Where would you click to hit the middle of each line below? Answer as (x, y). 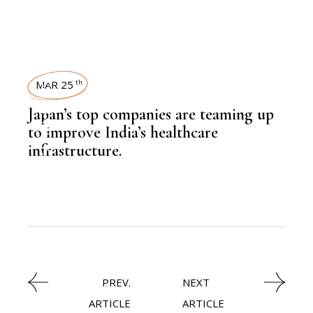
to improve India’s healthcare (123, 132)
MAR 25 (55, 84)
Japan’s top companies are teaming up (151, 114)
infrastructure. (75, 150)
